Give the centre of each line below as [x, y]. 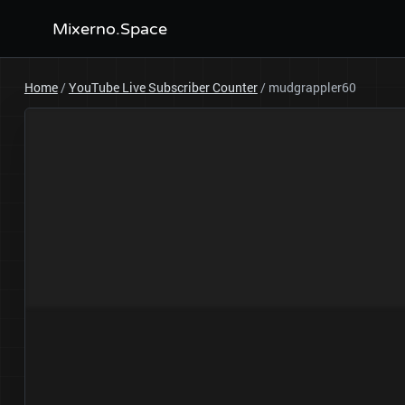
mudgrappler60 [312, 87]
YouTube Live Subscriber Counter [163, 87]
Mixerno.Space [109, 29]
